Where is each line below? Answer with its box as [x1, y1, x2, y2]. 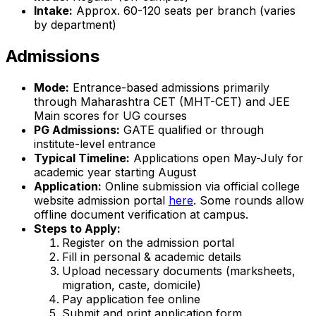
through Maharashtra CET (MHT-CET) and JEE [34, 95, 290, 109]
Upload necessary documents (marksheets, [62, 264, 296, 279]
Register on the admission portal [62, 236, 234, 250]
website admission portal [34, 193, 169, 208]
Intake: [34, 4, 73, 18]
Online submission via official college [102, 179, 300, 194]
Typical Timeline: [34, 151, 130, 166]
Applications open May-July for [130, 151, 303, 166]
